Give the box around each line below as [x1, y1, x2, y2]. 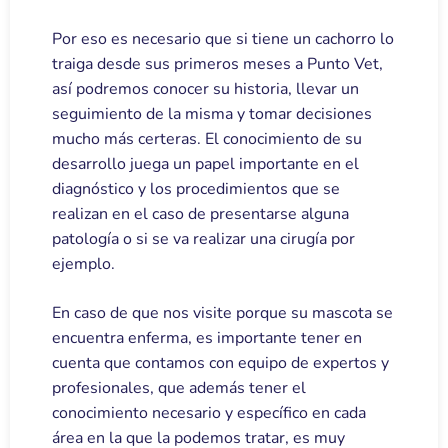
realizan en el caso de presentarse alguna [52, 203, 349, 226]
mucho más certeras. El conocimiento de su [52, 128, 362, 151]
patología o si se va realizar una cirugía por [52, 228, 355, 251]
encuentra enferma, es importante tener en [52, 327, 362, 350]
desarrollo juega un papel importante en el [52, 153, 359, 176]
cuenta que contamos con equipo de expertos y [52, 352, 389, 375]
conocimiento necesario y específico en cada [52, 402, 366, 425]
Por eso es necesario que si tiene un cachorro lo [52, 28, 394, 51]
